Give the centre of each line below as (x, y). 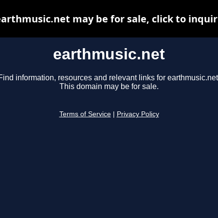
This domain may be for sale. (109, 87)
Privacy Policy (138, 114)
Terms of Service (85, 114)
